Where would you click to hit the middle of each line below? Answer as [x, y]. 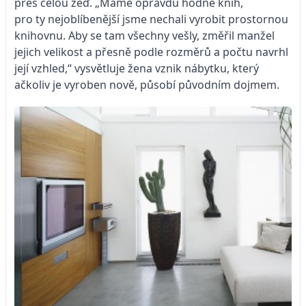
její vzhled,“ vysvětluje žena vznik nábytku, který [137, 68]
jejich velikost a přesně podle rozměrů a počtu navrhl [151, 52]
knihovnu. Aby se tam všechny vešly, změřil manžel [144, 35]
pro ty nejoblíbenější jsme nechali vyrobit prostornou [151, 19]
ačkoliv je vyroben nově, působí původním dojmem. [147, 84]
